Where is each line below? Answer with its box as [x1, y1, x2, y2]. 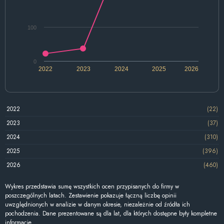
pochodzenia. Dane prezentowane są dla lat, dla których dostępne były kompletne [5, 208, 217, 218]
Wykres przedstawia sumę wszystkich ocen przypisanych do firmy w [5, 181, 179, 191]
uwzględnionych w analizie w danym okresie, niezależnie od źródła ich [5, 199, 190, 209]
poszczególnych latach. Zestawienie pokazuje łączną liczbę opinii [5, 190, 176, 200]
